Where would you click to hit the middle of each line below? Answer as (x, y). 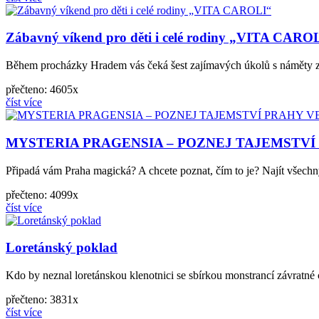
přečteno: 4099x (42, 194)
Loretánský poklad (62, 248)
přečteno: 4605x (42, 90)
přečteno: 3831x (42, 299)
